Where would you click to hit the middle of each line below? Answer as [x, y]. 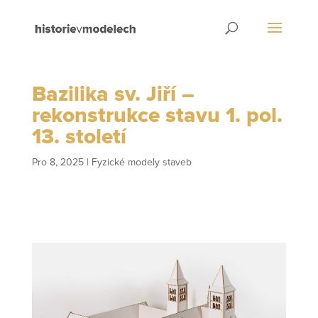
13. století [79, 137]
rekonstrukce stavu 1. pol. [157, 116]
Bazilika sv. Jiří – [113, 94]
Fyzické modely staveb [141, 163]
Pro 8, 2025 [57, 163]
